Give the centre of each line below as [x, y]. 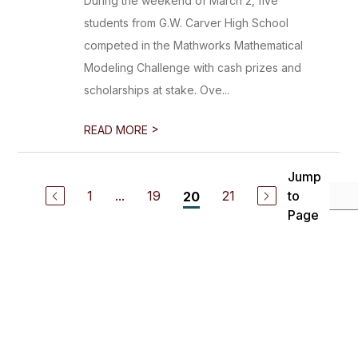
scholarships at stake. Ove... [157, 90]
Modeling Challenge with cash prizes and [193, 68]
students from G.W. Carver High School [187, 23]
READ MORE [118, 130]
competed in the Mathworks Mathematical [194, 45]
